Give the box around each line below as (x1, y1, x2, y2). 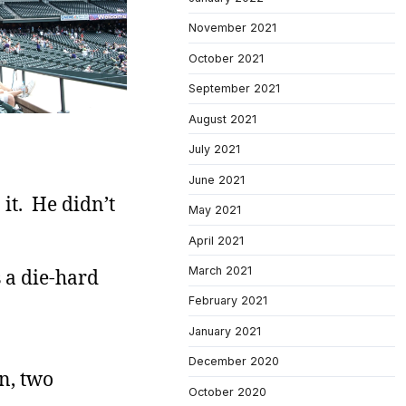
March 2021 (188, 263, 252, 277)
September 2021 (188, 82, 280, 96)
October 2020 (188, 384, 266, 399)
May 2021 (188, 203, 241, 217)
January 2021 (188, 324, 261, 338)
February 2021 (188, 294, 267, 308)
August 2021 (188, 111, 256, 126)
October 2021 (188, 51, 264, 65)
